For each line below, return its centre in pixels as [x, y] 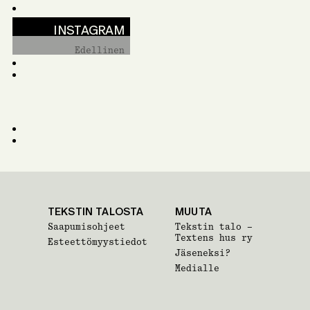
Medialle [198, 268]
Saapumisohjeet [86, 227]
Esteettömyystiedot [98, 242]
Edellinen [100, 51]
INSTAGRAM [89, 30]
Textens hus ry [214, 238]
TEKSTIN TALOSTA [96, 211]
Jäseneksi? [203, 253]
